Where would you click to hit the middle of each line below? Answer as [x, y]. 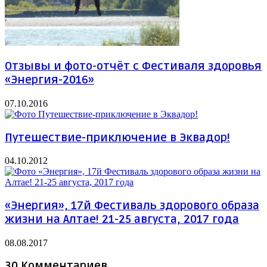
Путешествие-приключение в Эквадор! [117, 138]
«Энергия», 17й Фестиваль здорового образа [132, 206]
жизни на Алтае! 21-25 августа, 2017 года [122, 220]
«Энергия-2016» [49, 80]
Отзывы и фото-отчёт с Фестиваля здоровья [133, 67]
